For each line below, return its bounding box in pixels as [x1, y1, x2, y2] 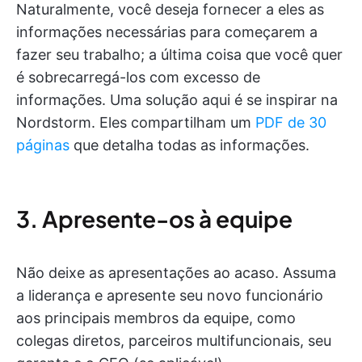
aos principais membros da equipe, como [16, 309, 296, 326]
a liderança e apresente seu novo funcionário [16, 286, 323, 304]
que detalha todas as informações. [69, 136, 309, 154]
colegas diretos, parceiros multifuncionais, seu [16, 331, 331, 349]
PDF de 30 [255, 113, 326, 131]
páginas [16, 136, 69, 154]
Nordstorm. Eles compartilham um [16, 113, 255, 131]
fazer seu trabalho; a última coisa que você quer [16, 45, 343, 63]
